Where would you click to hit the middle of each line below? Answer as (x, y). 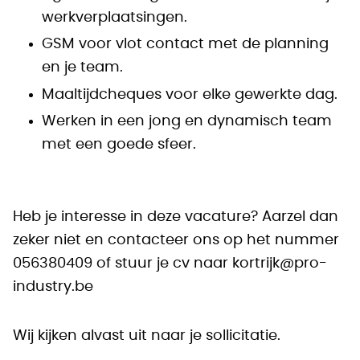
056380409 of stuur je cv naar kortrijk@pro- (170, 264)
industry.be (53, 287)
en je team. (82, 67)
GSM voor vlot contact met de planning (185, 44)
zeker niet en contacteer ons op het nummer (176, 240)
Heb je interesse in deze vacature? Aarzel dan (176, 217)
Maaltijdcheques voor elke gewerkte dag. (190, 94)
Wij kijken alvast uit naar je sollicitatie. (147, 336)
